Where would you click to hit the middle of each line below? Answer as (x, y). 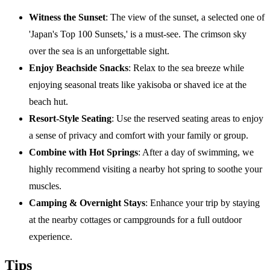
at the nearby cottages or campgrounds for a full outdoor (135, 220)
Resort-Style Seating (70, 119)
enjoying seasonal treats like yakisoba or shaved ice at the (138, 85)
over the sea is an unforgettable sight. (99, 51)
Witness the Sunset (67, 17)
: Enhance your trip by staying (202, 203)
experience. (51, 237)
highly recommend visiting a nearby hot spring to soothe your (146, 169)
